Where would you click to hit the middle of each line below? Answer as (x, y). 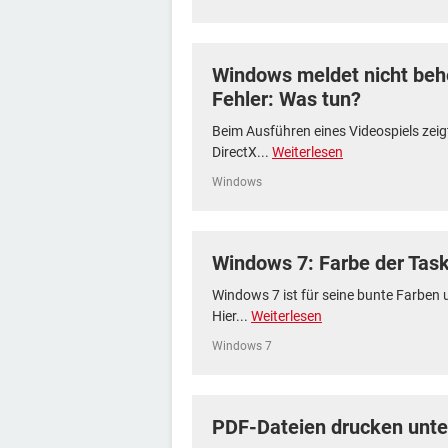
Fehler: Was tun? (286, 99)
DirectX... (242, 152)
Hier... (231, 316)
